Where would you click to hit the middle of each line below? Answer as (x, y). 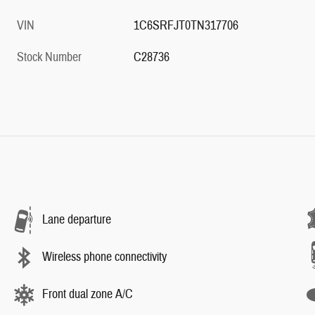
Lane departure (77, 220)
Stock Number (49, 57)
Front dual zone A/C (88, 294)
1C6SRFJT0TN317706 (186, 25)
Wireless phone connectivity (104, 257)
